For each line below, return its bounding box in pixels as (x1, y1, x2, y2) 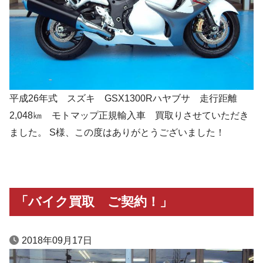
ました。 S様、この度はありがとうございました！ (9, 127, 225, 138)
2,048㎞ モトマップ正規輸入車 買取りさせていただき (9, 110, 249, 121)
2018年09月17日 (22, 235, 92, 246)
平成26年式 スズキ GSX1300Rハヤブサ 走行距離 (9, 93, 237, 104)
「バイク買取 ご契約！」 (15, 194, 173, 210)
